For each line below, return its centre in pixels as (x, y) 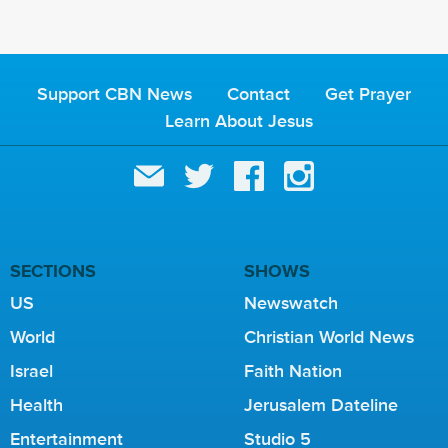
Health (36, 405)
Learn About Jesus (239, 121)
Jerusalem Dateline (321, 405)
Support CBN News (114, 94)
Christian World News (329, 337)
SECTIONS (53, 271)
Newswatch (291, 303)
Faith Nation (293, 371)
